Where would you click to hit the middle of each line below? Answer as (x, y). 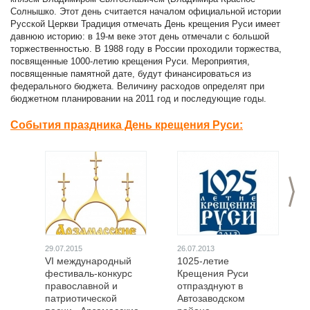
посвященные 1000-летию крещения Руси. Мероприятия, (130, 61)
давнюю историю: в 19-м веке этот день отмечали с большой (140, 36)
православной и (81, 286)
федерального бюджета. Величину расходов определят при (137, 86)
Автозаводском (211, 298)
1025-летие (203, 261)
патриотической (81, 298)
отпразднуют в (210, 286)
